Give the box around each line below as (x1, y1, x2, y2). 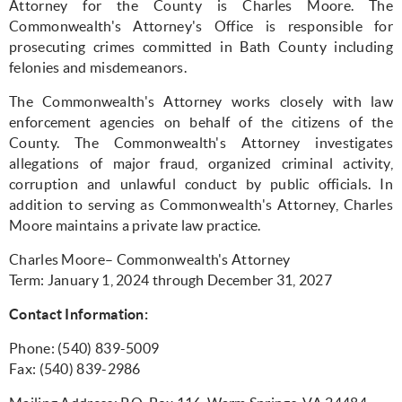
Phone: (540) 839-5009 (9, 340, 162, 356)
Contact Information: (9, 306, 148, 322)
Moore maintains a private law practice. (9, 217, 261, 233)
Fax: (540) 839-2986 (9, 361, 144, 377)
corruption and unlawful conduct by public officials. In (9, 176, 393, 192)
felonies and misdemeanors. (9, 59, 187, 75)
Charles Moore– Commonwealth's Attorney (9, 251, 291, 267)
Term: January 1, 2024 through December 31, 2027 (9, 272, 333, 288)
